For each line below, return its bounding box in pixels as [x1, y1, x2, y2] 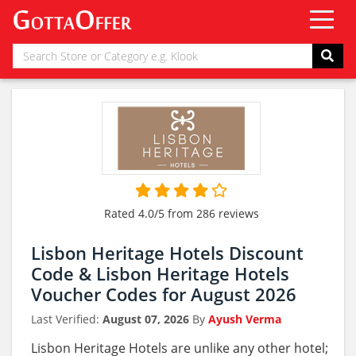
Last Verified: [31, 311, 103, 327]
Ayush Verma [208, 311, 281, 327]
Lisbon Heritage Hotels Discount [31, 241, 304, 265]
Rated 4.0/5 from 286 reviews [103, 206, 259, 222]
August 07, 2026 [103, 311, 189, 327]
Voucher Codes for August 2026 [31, 282, 296, 306]
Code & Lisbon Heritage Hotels [31, 261, 289, 285]
